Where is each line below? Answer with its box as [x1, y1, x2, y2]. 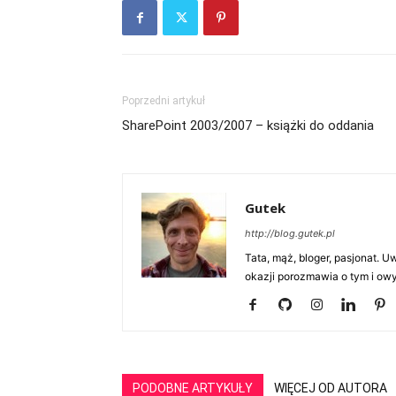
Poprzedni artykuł [122, 95, 205, 107]
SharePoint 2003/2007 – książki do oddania [122, 118, 374, 133]
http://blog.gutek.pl [245, 227, 335, 240]
